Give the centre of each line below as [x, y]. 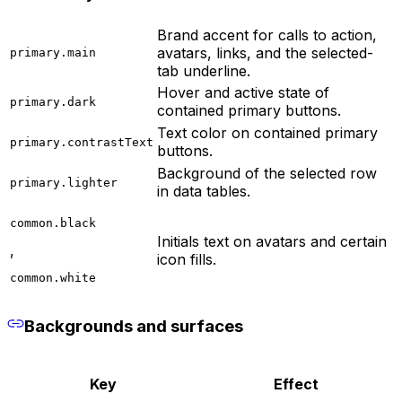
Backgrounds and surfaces [133, 327]
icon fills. [187, 259]
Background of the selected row [267, 173]
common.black [53, 223]
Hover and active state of [243, 92]
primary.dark [53, 101]
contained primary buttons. [249, 110]
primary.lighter [64, 182]
